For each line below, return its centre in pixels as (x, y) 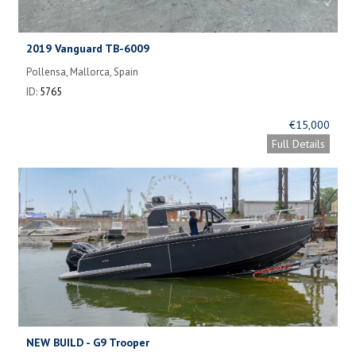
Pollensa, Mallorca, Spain (82, 72)
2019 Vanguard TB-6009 (88, 48)
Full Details (298, 143)
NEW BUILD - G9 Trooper (88, 342)
